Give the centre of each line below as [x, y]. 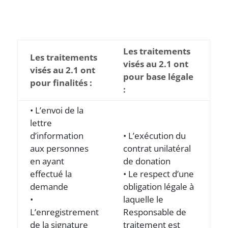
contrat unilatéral [157, 148]
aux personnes [60, 148]
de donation [147, 161]
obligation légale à [159, 187]
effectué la [51, 174]
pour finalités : [61, 83]
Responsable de [155, 212]
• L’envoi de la [57, 110]
